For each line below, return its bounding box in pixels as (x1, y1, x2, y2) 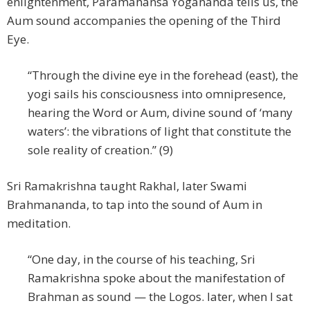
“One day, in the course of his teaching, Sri (28, 251, 255, 268)
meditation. (7, 215, 71, 232)
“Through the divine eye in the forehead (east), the (28, 67, 298, 84)
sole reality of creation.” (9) (28, 142, 173, 158)
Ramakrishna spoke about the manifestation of (28, 270, 285, 286)
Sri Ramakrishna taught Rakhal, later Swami (7, 178, 247, 194)
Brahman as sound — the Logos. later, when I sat (28, 289, 293, 305)
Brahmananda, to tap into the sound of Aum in (7, 197, 262, 213)
